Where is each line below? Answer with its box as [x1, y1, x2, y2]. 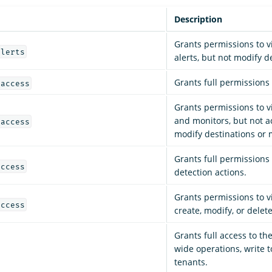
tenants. [174, 256, 208, 268]
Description [174, 13, 222, 25]
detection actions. [174, 166, 246, 178]
